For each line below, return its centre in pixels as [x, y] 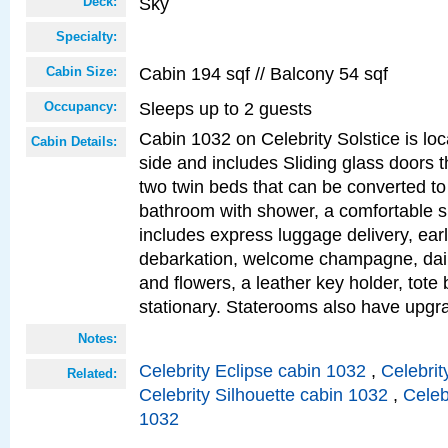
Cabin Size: [81, 71]
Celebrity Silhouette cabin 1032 [263, 394]
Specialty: [86, 36]
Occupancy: [80, 106]
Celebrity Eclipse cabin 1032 [252, 370]
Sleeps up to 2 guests [225, 108]
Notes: [97, 338]
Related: [92, 373]
